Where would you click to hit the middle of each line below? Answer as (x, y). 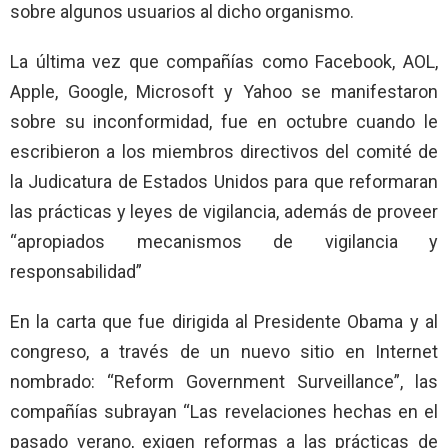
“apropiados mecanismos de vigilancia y (224, 241)
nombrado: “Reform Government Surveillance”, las (224, 381)
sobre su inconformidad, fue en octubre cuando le (224, 121)
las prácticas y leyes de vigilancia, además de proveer (224, 211)
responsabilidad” (76, 271)
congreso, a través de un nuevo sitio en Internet (224, 351)
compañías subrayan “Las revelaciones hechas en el (224, 411)
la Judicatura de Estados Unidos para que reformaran (224, 181)
